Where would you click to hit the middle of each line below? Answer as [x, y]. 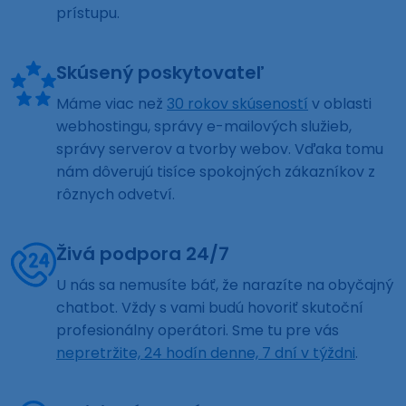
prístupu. [88, 14]
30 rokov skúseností [237, 104]
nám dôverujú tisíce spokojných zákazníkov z [216, 172]
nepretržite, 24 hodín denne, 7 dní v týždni [206, 353]
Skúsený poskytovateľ [160, 73]
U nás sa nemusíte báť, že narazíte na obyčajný [225, 285]
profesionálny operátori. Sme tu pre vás [198, 331]
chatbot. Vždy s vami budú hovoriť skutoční [210, 308]
